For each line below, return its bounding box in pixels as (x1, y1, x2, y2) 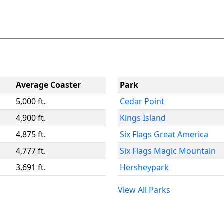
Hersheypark (120, 162, 169, 173)
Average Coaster (16, 79, 81, 90)
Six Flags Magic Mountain (120, 145, 216, 156)
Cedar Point (120, 96, 164, 107)
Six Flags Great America (120, 129, 208, 140)
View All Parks (118, 184, 170, 195)
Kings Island (120, 112, 166, 123)
